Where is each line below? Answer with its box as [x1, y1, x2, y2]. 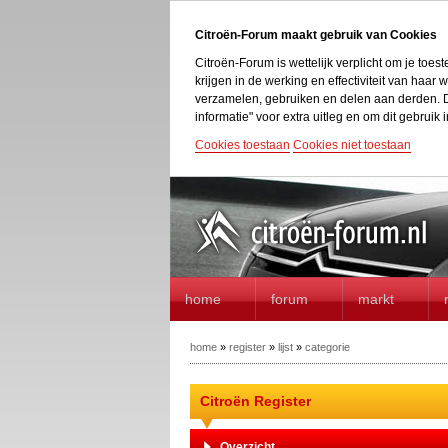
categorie [304, 341, 350, 353]
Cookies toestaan [194, 138, 290, 152]
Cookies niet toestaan [292, 138, 411, 152]
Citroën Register [199, 393, 311, 409]
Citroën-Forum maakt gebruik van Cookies [194, 28, 437, 42]
